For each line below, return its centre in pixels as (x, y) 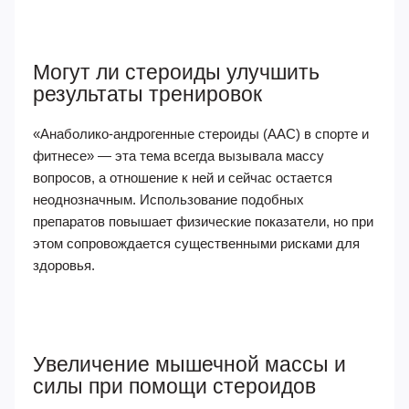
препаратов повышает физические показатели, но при (203, 221)
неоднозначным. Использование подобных (168, 199)
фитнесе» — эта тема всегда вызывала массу (178, 156)
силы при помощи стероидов (174, 386)
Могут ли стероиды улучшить (176, 72)
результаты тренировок (147, 94)
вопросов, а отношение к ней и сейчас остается (183, 178)
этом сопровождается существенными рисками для (196, 243)
